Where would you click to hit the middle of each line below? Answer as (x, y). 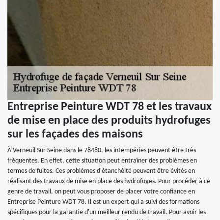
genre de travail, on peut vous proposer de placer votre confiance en (101, 192)
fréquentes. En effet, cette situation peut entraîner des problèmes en (102, 161)
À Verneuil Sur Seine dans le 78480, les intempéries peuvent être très (102, 151)
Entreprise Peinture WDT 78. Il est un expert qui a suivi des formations (103, 202)
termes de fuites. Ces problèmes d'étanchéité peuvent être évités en (101, 171)
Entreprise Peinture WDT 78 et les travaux (110, 107)
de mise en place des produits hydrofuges (109, 121)
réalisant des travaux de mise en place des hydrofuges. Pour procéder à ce (109, 181)
